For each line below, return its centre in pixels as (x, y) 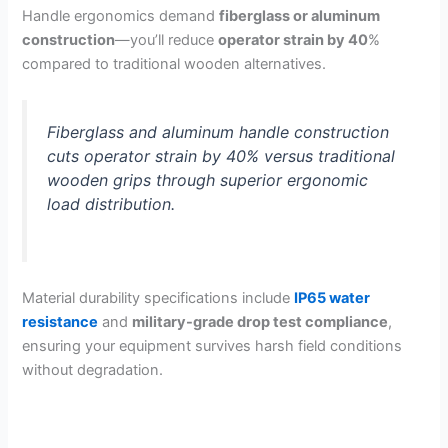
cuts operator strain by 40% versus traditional (221, 156)
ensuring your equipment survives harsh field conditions (212, 345)
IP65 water (332, 297)
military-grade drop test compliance (260, 321)
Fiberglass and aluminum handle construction (218, 132)
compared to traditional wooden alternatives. (174, 63)
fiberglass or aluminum (300, 15)
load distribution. (111, 204)
